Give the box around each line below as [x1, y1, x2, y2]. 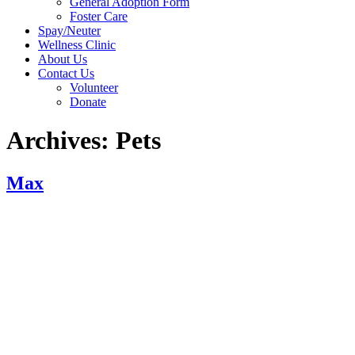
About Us [38, 52, 87, 66]
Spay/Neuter [38, 24, 101, 37]
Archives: [6, 126, 116, 155]
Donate [70, 95, 106, 109]
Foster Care [70, 10, 128, 23]
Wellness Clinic [38, 38, 116, 52]
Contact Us [38, 67, 94, 80]
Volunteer [70, 81, 118, 94]
